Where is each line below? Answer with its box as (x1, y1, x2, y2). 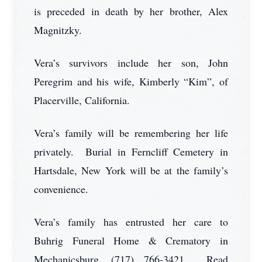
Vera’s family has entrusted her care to (34, 215, 228, 229)
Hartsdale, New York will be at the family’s (34, 163, 228, 177)
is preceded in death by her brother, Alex (34, 4, 228, 18)
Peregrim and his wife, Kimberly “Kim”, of (34, 74, 228, 88)
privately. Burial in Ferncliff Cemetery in (34, 144, 228, 158)
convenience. (34, 182, 88, 196)
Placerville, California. (34, 93, 130, 107)
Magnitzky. (34, 23, 82, 37)
